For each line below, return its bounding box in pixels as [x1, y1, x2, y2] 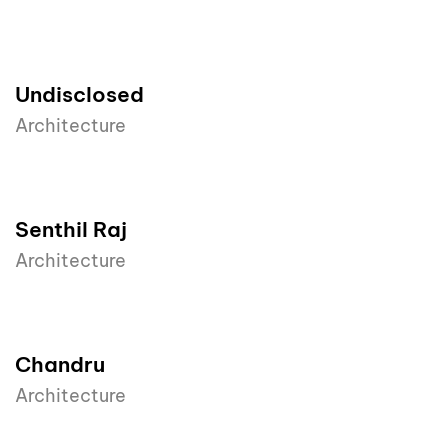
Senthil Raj [15, 216, 127, 244]
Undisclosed [15, 81, 144, 109]
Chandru [15, 351, 105, 379]
